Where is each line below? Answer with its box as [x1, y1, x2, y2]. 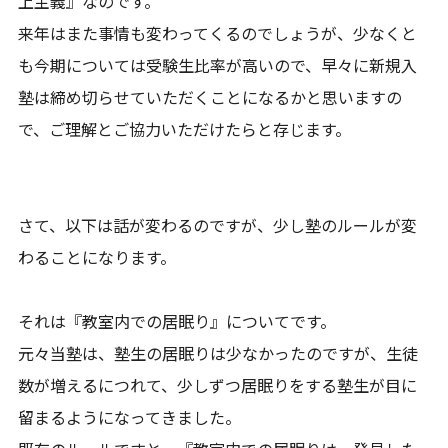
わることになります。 [18, 245, 177, 269]
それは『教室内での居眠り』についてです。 [18, 309, 337, 333]
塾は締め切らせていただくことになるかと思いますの [18, 85, 403, 109]
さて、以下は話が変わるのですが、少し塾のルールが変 [18, 213, 418, 237]
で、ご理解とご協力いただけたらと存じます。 [18, 117, 352, 141]
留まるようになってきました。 [18, 405, 242, 429]
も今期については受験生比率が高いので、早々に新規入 [18, 53, 418, 77]
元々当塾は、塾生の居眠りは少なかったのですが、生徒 [18, 341, 419, 365]
